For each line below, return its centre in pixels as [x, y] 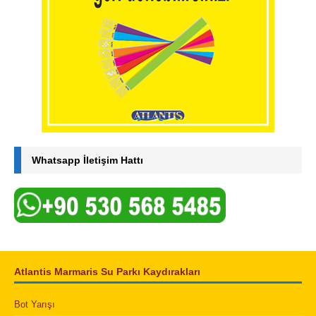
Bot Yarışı [35, 305]
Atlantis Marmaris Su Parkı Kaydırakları [107, 272]
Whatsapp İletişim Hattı [87, 160]
